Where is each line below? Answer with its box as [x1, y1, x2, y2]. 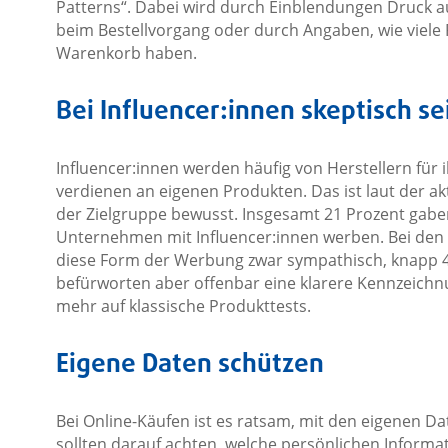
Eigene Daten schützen [55, 345, 324, 386]
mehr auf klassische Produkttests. [55, 295, 311, 318]
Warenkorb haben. [55, 42, 197, 65]
